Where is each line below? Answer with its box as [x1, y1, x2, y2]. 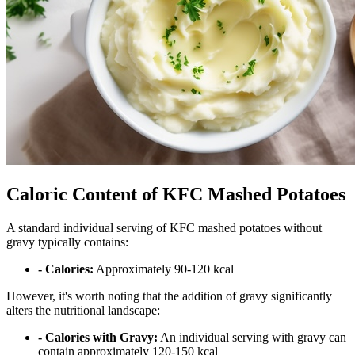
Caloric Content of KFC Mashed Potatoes [6, 184, 345, 205]
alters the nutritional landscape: [6, 303, 160, 317]
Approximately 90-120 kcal [94, 261, 234, 276]
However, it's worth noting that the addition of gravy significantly [6, 288, 332, 303]
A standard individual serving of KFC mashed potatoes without [6, 220, 322, 235]
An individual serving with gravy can [158, 330, 346, 344]
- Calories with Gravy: [38, 330, 158, 344]
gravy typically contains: [6, 235, 128, 249]
